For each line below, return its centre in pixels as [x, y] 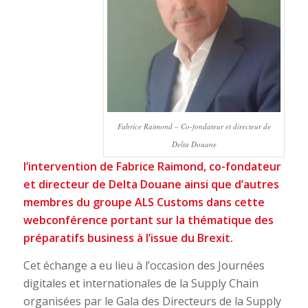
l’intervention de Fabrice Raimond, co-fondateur [152, 167]
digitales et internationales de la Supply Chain [141, 284]
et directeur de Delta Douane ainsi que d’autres [151, 185]
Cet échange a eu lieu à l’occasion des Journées [144, 266]
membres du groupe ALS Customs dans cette [144, 202]
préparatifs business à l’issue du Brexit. [128, 238]
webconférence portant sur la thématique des [148, 220]
